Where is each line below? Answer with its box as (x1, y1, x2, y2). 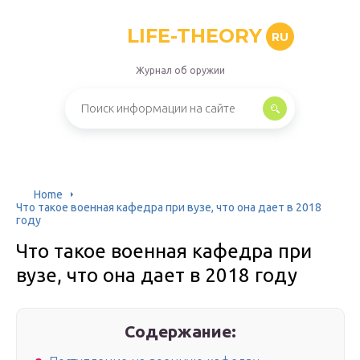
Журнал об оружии (135, 65, 225, 76)
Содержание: (125, 321, 237, 341)
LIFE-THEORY (126, 24, 262, 47)
